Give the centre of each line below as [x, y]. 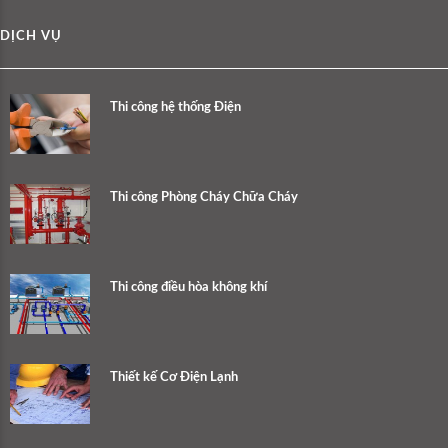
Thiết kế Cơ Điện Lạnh [174, 378]
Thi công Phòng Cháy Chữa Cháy [204, 198]
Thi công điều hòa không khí [188, 288]
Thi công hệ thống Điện [175, 108]
